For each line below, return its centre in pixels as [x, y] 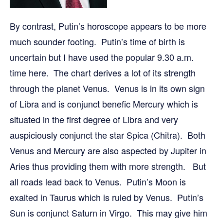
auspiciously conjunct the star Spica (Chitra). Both [108, 135]
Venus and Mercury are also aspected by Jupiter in [108, 150]
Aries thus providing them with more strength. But [108, 166]
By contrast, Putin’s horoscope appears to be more [108, 26]
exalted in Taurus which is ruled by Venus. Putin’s [107, 197]
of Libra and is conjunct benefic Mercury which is [104, 104]
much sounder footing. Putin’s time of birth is [97, 41]
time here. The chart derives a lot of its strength [103, 73]
